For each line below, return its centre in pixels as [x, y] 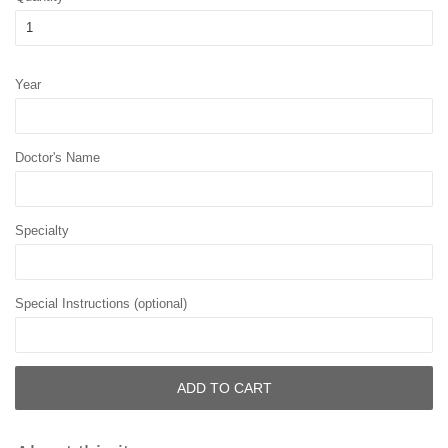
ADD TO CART [224, 387]
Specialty [42, 231]
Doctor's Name [57, 158]
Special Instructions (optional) [101, 304]
